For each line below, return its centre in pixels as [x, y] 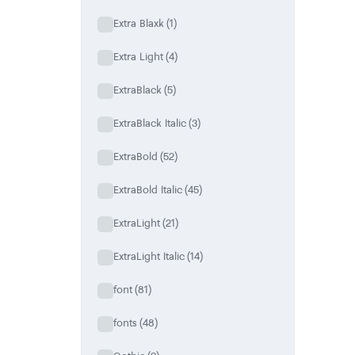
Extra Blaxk [139, 23]
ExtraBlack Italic [150, 123]
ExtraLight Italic [149, 256]
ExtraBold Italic [148, 190]
